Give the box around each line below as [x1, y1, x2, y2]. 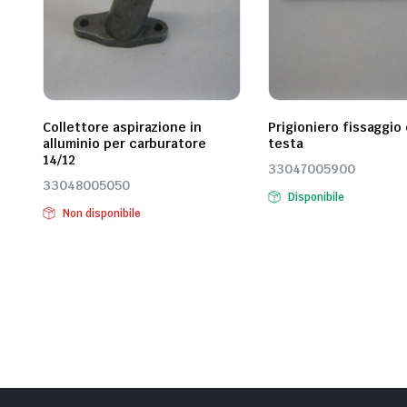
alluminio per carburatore [43, 135, 207, 153]
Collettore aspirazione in [43, 119, 203, 136]
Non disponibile [62, 206, 141, 222]
